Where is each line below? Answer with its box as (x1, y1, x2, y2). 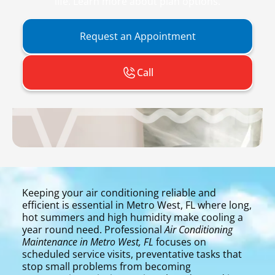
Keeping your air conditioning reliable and (22, 185, 216, 199)
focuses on (153, 234, 206, 249)
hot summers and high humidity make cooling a (22, 210, 243, 224)
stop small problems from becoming (22, 259, 191, 273)
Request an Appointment (79, 29, 196, 44)
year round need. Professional (22, 222, 165, 236)
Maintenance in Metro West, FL (22, 234, 153, 249)
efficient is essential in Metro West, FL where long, (22, 198, 252, 212)
